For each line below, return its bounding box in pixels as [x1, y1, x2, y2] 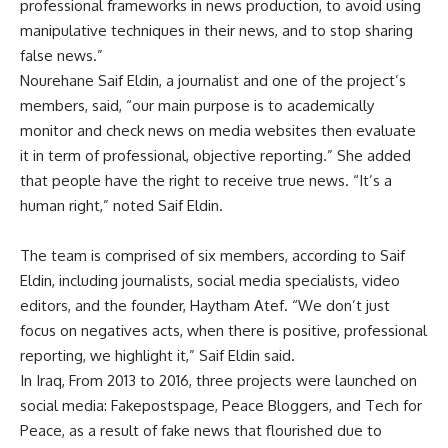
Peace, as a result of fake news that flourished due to [20, 420, 382, 440]
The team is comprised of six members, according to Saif [20, 245, 405, 265]
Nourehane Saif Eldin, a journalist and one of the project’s [20, 70, 406, 90]
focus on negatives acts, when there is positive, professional [20, 320, 427, 340]
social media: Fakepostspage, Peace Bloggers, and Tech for [20, 395, 422, 415]
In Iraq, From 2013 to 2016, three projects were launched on [20, 370, 417, 390]
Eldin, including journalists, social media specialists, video [20, 270, 400, 290]
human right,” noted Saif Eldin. [20, 195, 223, 215]
